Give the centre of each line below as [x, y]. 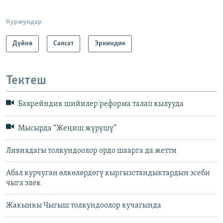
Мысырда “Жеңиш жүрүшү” [66, 129]
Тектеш [26, 81]
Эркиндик [110, 43]
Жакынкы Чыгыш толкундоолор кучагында [84, 206]
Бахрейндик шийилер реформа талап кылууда [100, 104]
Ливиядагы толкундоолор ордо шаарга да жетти [91, 151]
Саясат [63, 43]
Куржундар [24, 22]
